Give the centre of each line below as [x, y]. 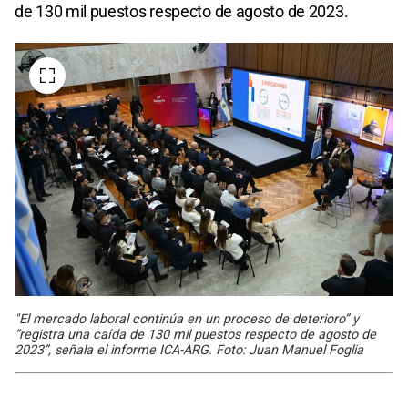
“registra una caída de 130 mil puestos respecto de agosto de [195, 334]
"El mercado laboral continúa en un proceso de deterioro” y [187, 319]
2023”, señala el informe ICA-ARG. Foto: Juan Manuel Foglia [189, 350]
